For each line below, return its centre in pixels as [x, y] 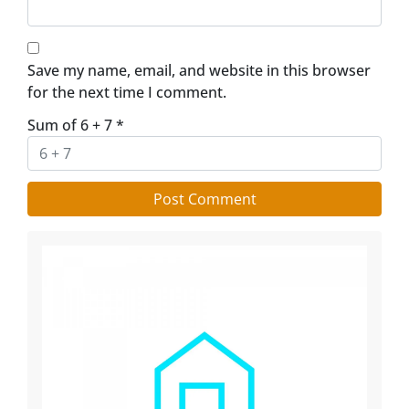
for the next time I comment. [127, 92]
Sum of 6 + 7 [72, 125]
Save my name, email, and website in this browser [199, 70]
